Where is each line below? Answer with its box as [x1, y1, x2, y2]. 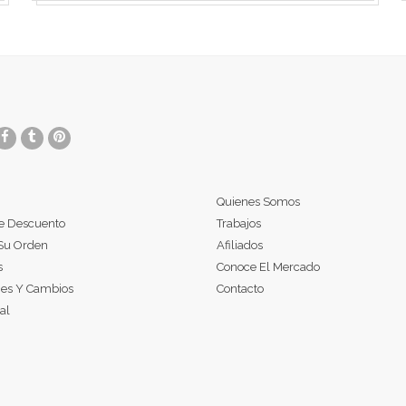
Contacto [217, 282, 264, 296]
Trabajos [217, 217, 261, 231]
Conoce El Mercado [217, 260, 320, 275]
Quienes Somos [217, 195, 300, 209]
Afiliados [217, 238, 263, 253]
